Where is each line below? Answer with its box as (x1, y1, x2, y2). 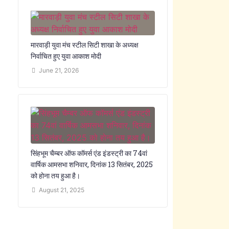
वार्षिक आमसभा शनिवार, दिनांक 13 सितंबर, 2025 (30, 159, 153, 169)
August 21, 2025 (38, 186, 84, 194)
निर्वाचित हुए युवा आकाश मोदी (30, 51, 101, 61)
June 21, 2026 (38, 66, 79, 74)
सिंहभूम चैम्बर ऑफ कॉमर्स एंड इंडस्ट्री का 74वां (30, 148, 147, 158)
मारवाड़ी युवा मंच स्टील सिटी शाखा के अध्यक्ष (30, 40, 139, 50)
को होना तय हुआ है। (30, 171, 80, 180)
